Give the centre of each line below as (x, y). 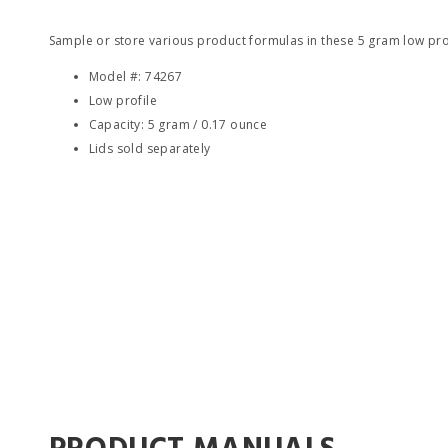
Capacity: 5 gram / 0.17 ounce (178, 124)
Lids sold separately (149, 148)
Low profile (122, 100)
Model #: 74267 (135, 76)
